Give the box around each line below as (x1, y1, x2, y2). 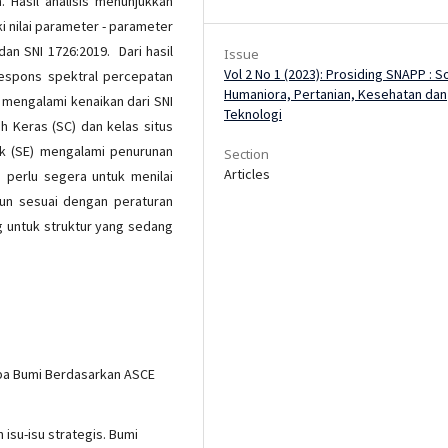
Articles (224, 164, 270, 183)
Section (224, 144, 269, 163)
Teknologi (224, 104, 282, 123)
